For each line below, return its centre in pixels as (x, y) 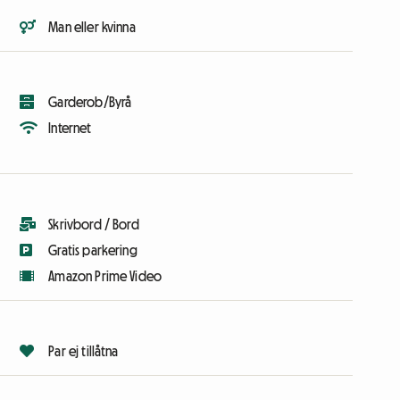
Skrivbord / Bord (94, 225)
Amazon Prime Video (105, 276)
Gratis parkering (93, 250)
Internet (70, 128)
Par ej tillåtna (83, 351)
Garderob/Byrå (90, 102)
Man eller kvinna (92, 27)
